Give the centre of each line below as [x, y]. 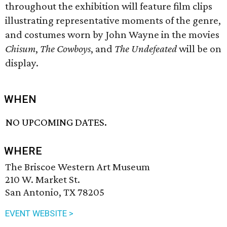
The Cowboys [65, 49]
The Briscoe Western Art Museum [78, 167]
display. [22, 63]
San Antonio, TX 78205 [55, 192]
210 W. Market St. [43, 180]
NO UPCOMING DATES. [56, 122]
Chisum [20, 49]
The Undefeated [146, 49]
